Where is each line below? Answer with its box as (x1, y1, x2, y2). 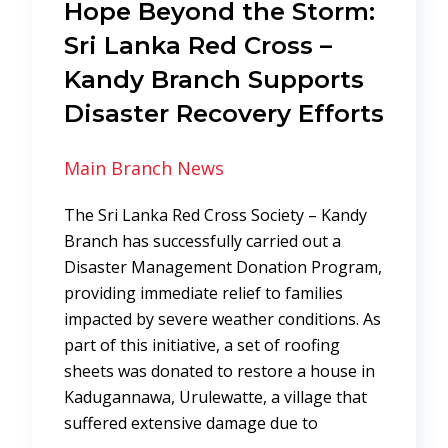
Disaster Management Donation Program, (64, 255, 382, 278)
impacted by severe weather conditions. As (64, 307, 381, 330)
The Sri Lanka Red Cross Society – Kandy (64, 203, 367, 226)
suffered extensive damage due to (64, 411, 318, 434)
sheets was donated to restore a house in (64, 359, 375, 382)
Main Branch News (64, 155, 224, 180)
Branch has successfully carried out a (64, 229, 341, 252)
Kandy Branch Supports (64, 63, 364, 94)
